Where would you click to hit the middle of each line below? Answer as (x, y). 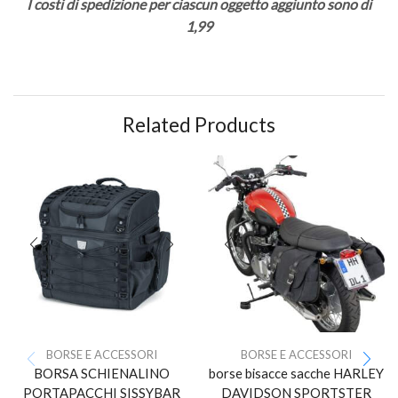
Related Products (199, 124)
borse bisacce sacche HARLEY (296, 373)
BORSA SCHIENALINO (102, 373)
